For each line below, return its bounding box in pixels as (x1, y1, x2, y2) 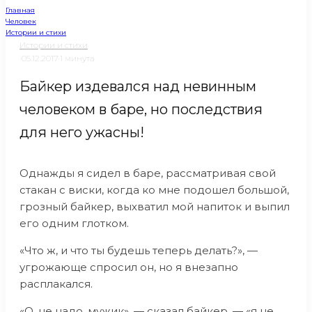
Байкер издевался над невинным (19, 78, 256, 95)
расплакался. (19, 277, 93, 290)
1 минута (60, 53, 95, 63)
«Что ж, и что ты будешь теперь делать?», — (19, 244, 258, 257)
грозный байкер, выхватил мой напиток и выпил (19, 200, 290, 213)
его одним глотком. (19, 217, 129, 230)
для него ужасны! (19, 124, 144, 141)
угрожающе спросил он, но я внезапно (19, 260, 238, 274)
